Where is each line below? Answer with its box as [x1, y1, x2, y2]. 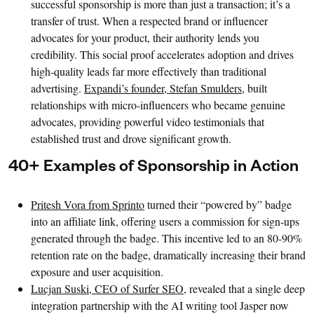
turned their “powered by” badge [144, 196, 292, 212]
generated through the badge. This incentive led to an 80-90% [31, 230, 302, 245]
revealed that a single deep [186, 280, 305, 296]
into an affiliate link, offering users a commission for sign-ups [31, 213, 299, 228]
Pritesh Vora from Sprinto [31, 196, 144, 212]
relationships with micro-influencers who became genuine [31, 97, 285, 112]
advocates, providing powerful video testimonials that [31, 114, 264, 129]
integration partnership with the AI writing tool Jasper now [31, 297, 289, 313]
